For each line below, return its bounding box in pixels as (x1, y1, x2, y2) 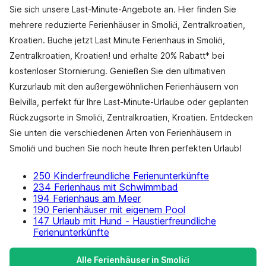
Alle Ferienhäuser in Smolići (77, 255, 189, 265)
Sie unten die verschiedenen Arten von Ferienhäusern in (9, 128, 232, 138)
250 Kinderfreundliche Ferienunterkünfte (33, 170, 209, 182)
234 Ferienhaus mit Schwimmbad (33, 181, 178, 193)
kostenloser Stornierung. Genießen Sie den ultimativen (9, 66, 226, 76)
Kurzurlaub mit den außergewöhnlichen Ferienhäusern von (9, 81, 239, 91)
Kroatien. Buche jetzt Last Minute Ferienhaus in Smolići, (9, 35, 225, 45)
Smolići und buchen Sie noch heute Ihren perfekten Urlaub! (9, 143, 242, 153)
